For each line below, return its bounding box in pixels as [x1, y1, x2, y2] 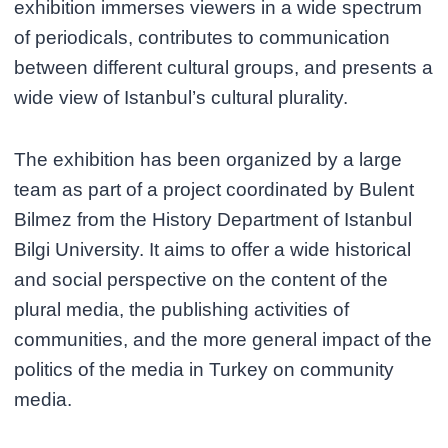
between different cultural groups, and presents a [14, 57, 434, 78]
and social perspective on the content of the [14, 269, 389, 290]
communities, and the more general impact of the [14, 329, 433, 350]
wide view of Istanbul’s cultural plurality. [14, 87, 349, 108]
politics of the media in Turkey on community [14, 359, 395, 380]
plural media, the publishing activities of [14, 299, 350, 320]
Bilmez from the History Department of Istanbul [14, 209, 413, 230]
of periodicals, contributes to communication [14, 27, 391, 48]
